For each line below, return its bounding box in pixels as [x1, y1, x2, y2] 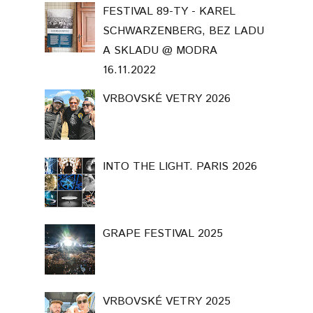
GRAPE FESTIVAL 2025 [103, 235, 224, 252]
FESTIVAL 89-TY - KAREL [103, 13, 236, 30]
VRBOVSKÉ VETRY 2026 [103, 101, 231, 117]
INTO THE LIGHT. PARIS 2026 [103, 168, 258, 184]
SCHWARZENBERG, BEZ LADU [103, 33, 265, 50]
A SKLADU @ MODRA [103, 52, 218, 69]
